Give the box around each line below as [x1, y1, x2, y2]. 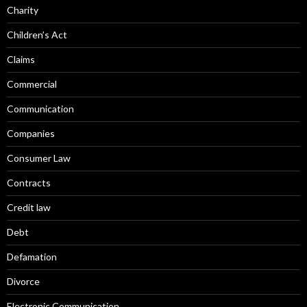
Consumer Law [7, 151, 71, 164]
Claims [7, 53, 35, 65]
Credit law [7, 201, 51, 213]
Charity [7, 3, 38, 16]
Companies [7, 127, 55, 139]
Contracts [7, 176, 51, 188]
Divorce [7, 275, 40, 287]
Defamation [7, 250, 57, 262]
